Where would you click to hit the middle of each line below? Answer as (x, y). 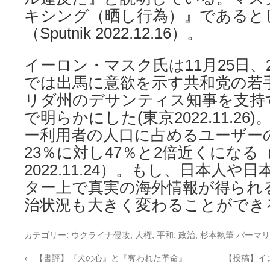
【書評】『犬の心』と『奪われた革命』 (110, 257)
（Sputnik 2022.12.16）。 (113, 33)
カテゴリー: (48, 234)
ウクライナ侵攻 (101, 234)
